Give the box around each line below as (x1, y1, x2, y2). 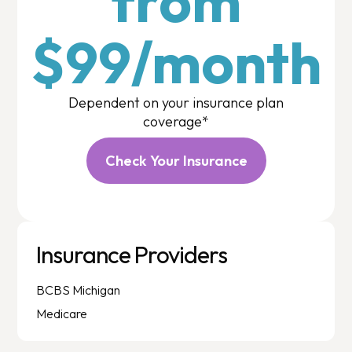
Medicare (36, 305, 88, 321)
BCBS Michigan (36, 281, 121, 298)
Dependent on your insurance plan (68, 93, 284, 112)
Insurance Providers (36, 239, 228, 269)
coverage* (143, 112, 209, 130)
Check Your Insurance (104, 151, 247, 170)
